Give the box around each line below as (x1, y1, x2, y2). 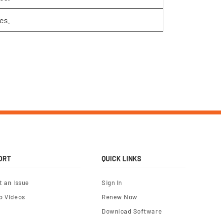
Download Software (101, 207, 162, 215)
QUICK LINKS (101, 154, 141, 163)
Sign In (101, 179, 122, 186)
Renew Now (101, 193, 138, 201)
